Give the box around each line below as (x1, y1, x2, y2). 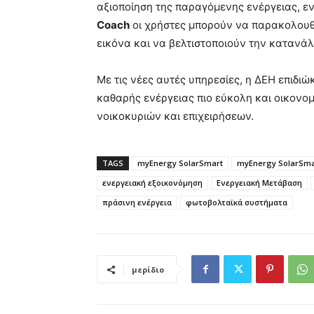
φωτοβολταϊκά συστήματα (186, 197, 287, 208)
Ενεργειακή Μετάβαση (217, 177, 302, 189)
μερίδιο (132, 264, 164, 275)
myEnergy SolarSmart (137, 158, 223, 169)
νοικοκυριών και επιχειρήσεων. (97, 109, 254, 123)
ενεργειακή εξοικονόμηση (102, 177, 203, 189)
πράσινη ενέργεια (102, 197, 172, 208)
